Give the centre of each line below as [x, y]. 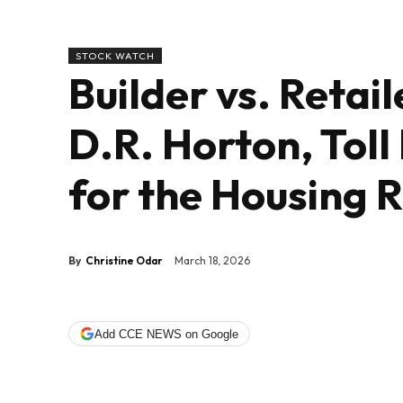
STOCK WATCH [115, 56]
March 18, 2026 [212, 261]
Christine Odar [124, 260]
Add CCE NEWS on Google [166, 334]
